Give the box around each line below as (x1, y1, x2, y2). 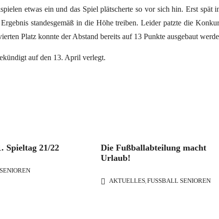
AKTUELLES (109, 177, 146, 184)
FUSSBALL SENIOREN (147, 177, 207, 184)
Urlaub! (101, 153, 131, 163)
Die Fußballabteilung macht (101, 143, 207, 153)
